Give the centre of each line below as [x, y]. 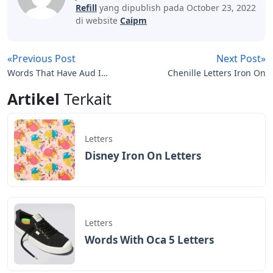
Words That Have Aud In [57, 73]
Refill [86, 7]
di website [98, 20]
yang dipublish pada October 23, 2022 [176, 7]
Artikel [36, 98]
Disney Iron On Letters [143, 156]
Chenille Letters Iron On [217, 73]
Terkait [88, 98]
